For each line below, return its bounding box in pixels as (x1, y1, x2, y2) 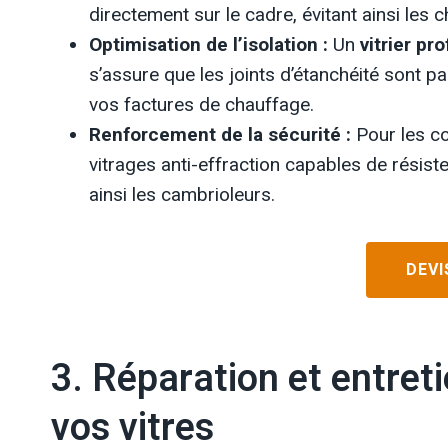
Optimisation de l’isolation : (89, 33, 328, 56)
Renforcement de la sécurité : (89, 123, 351, 146)
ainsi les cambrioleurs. (89, 183, 275, 206)
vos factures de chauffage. (89, 93, 314, 116)
